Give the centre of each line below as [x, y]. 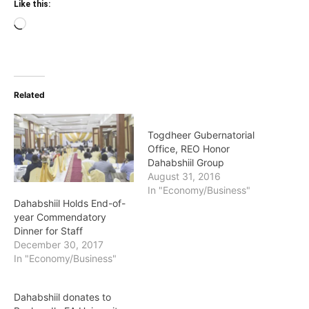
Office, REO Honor [189, 148]
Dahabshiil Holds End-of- [70, 203]
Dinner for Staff [48, 231]
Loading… [49, 25]
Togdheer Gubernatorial [201, 134]
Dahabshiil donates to [62, 297]
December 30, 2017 [59, 245]
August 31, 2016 [184, 176]
